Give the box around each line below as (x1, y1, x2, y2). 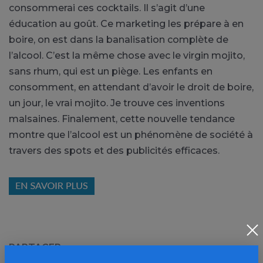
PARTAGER (9, 241, 61, 253)
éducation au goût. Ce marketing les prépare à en (9, 18, 244, 29)
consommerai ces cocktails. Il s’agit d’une (9, 2, 205, 14)
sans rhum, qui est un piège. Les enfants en (9, 65, 213, 77)
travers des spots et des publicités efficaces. (9, 144, 220, 156)
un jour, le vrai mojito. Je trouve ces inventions (9, 97, 225, 109)
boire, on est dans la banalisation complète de (9, 33, 228, 45)
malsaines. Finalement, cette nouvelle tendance (9, 113, 235, 124)
